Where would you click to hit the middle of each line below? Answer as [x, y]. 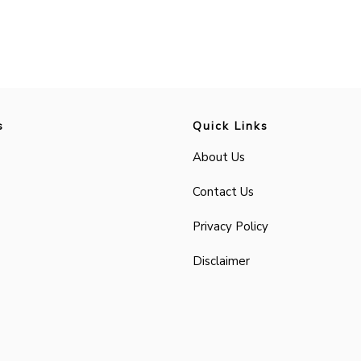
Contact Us [223, 192]
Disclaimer [221, 261]
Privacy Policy [230, 226]
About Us [219, 157]
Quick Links [230, 126]
